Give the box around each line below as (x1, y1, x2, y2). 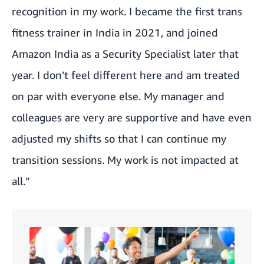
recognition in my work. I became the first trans (12, 5, 242, 18)
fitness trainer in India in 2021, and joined (12, 26, 218, 39)
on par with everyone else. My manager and (12, 90, 225, 103)
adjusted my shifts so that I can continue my (12, 132, 226, 146)
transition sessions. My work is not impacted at (12, 153, 239, 167)
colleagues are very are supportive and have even (12, 111, 252, 124)
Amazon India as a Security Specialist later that (12, 47, 239, 61)
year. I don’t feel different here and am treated (12, 68, 240, 82)
